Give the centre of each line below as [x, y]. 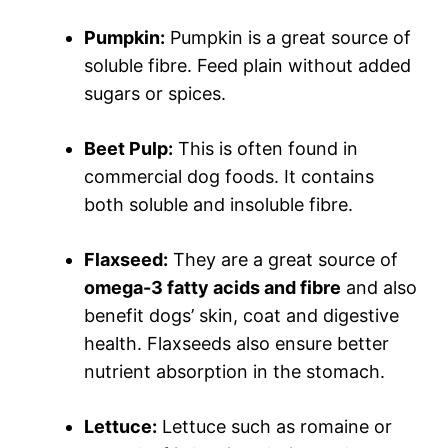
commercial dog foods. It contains [229, 177]
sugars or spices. [155, 94]
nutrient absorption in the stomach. [234, 372]
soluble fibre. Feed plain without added [247, 66]
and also [379, 288]
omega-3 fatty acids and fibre [212, 288]
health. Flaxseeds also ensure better [236, 344]
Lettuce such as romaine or [274, 427]
